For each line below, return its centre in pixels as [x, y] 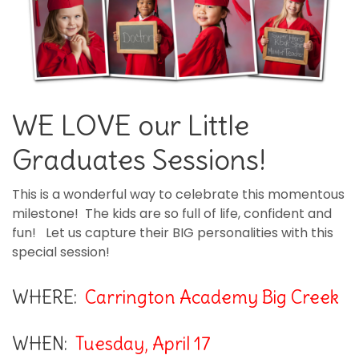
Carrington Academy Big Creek [212, 297]
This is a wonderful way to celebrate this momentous [178, 194]
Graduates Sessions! [139, 159]
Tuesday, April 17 [143, 343]
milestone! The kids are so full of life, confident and [172, 213]
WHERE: [48, 297]
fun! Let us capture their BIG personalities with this [173, 232]
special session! [61, 252]
